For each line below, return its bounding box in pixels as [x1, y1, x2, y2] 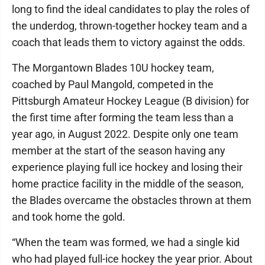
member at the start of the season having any [12, 144, 225, 157]
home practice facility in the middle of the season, [12, 177, 244, 190]
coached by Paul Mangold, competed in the [12, 78, 214, 91]
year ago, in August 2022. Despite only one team [12, 128, 238, 140]
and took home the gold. [12, 211, 125, 223]
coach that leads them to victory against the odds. [12, 36, 245, 49]
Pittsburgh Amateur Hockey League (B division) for [12, 95, 249, 107]
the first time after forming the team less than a [12, 111, 234, 124]
